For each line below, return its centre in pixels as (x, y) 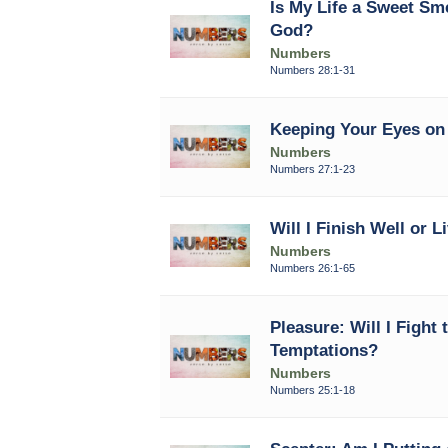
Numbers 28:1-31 (312, 69)
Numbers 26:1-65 (312, 267)
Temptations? (323, 349)
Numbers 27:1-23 (312, 168)
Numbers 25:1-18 (312, 389)
